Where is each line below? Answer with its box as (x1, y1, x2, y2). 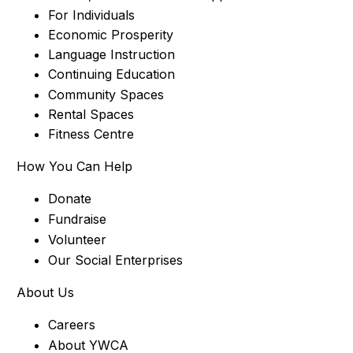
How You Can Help (16, 158, 132, 174)
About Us (16, 284, 74, 300)
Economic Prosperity (47, 26, 173, 43)
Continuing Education (47, 65, 175, 82)
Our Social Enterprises (47, 251, 183, 268)
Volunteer (47, 231, 106, 247)
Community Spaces (47, 86, 164, 102)
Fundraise (47, 210, 106, 227)
